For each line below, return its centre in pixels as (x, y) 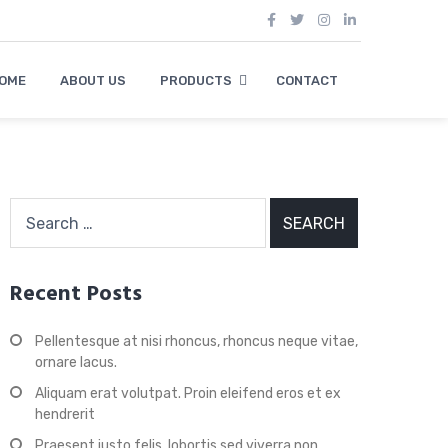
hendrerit (65, 414)
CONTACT (307, 80)
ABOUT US (93, 80)
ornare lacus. (76, 362)
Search (35, 208)
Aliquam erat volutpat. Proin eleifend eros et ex (188, 393)
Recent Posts (76, 294)
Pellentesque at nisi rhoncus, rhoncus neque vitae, (196, 341)
